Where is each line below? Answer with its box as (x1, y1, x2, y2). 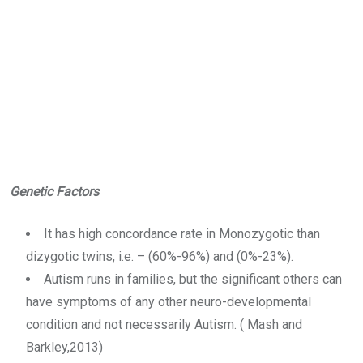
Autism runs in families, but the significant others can (44, 271, 342, 287)
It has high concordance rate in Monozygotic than (44, 226, 320, 241)
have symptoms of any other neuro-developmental (26, 294, 311, 310)
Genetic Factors (10, 184, 99, 199)
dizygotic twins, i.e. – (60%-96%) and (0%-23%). (26, 249, 293, 264)
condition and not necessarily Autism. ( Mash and (26, 317, 302, 332)
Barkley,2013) (26, 340, 103, 355)
